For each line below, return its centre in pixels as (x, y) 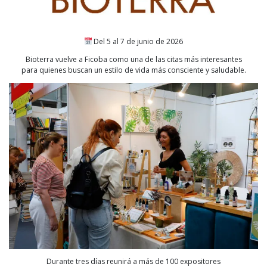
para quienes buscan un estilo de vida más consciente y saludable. (133, 70)
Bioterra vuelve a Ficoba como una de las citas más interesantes (133, 60)
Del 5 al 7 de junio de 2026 (138, 42)
